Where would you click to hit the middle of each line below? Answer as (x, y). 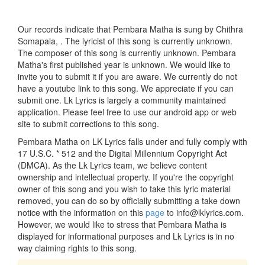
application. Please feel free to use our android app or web (127, 112)
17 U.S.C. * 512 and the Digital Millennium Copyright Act (122, 153)
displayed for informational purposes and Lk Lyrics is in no (126, 236)
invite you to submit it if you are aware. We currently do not (127, 76)
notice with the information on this (82, 212)
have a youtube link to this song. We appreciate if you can (126, 88)
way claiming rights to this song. (77, 248)
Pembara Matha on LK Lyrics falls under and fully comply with (132, 141)
